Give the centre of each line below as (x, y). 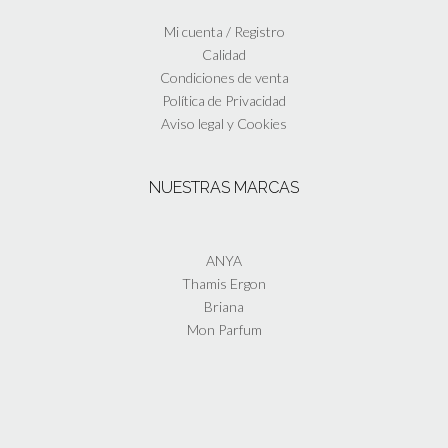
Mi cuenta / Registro (224, 32)
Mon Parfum (224, 330)
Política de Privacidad (224, 101)
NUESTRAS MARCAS (224, 188)
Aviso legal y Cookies (224, 124)
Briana (224, 307)
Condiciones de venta (224, 78)
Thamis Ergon (224, 284)
